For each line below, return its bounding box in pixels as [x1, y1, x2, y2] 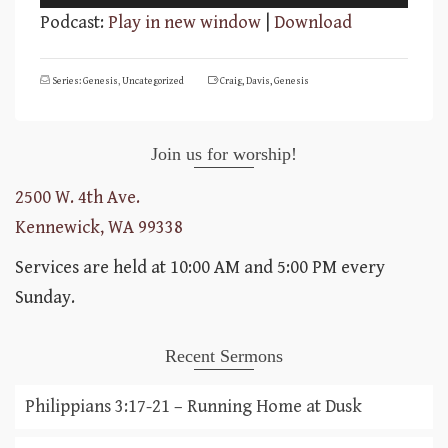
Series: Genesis [52, 75, 118, 87]
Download [274, 12, 352, 33]
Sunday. [15, 287, 75, 308]
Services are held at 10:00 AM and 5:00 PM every [15, 257, 385, 278]
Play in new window [108, 12, 261, 33]
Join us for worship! [151, 144, 297, 164]
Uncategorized [122, 75, 184, 87]
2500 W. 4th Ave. [15, 187, 140, 208]
